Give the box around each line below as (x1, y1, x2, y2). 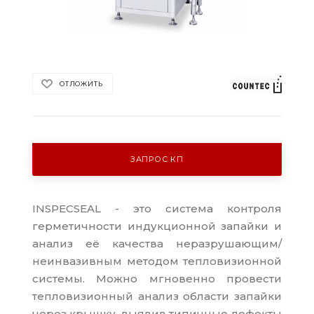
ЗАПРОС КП (130, 153, 184, 164)
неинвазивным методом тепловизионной (32, 254, 282, 268)
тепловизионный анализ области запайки (32, 289, 282, 303)
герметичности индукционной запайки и (32, 219, 282, 233)
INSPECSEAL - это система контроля (32, 201, 282, 215)
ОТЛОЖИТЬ (60, 79, 103, 88)
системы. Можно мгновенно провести (32, 271, 282, 285)
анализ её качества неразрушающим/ (32, 236, 282, 250)
